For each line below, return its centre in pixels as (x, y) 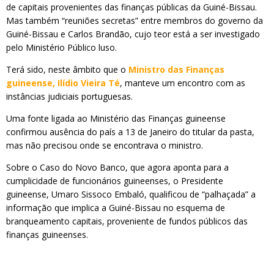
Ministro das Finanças (176, 69)
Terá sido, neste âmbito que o (67, 69)
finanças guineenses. (47, 235)
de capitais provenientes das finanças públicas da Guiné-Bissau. (131, 7)
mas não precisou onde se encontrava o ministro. (105, 145)
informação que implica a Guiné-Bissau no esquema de (116, 208)
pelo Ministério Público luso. (61, 47)
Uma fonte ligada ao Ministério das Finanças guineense (116, 118)
